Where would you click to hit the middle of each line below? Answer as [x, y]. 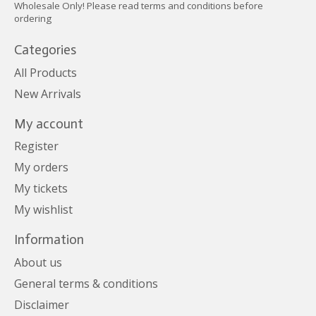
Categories [45, 50]
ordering [33, 18]
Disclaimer [42, 305]
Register [36, 146]
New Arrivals [48, 93]
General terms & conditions [86, 284]
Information [49, 240]
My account [49, 123]
